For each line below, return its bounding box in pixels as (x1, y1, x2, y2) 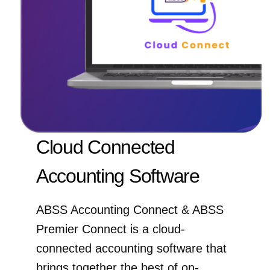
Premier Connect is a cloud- (36, 222, 185, 236)
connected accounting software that (36, 241, 227, 255)
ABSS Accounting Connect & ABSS (36, 202, 224, 216)
